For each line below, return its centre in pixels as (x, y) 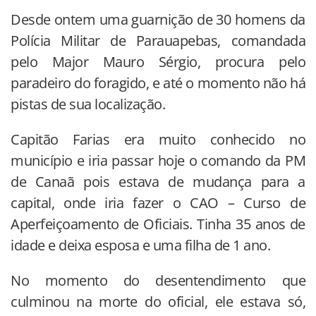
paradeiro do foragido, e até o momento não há (158, 83)
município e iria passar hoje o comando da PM (158, 161)
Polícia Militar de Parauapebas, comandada (158, 41)
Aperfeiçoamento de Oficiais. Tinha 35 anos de (158, 224)
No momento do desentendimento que (158, 281)
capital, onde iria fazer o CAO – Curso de (158, 203)
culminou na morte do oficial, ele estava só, (158, 302)
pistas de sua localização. (88, 104)
